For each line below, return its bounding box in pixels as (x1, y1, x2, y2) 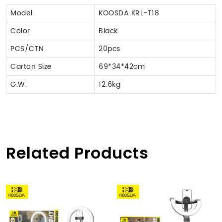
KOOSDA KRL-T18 (99, 7, 159, 19)
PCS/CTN (10, 43, 44, 55)
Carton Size (10, 60, 52, 72)
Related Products (6, 141, 148, 164)
